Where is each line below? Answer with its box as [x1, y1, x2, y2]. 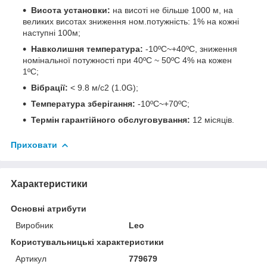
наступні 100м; [23, 27, 80, 38]
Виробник [15, 220, 53, 230]
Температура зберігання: [31, 98, 135, 108]
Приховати [11, 139, 57, 150]
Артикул [15, 253, 46, 263]
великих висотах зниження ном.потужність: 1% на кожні [23, 16, 239, 26]
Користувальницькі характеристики [11, 237, 164, 247]
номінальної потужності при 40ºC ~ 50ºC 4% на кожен [23, 55, 232, 65]
